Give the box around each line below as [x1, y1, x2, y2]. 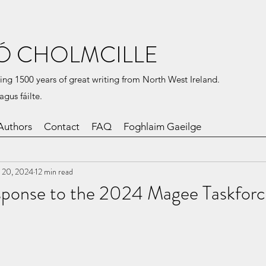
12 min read [35, 165, 73, 178]
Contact [44, 121, 80, 132]
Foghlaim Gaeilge [123, 121, 201, 132]
